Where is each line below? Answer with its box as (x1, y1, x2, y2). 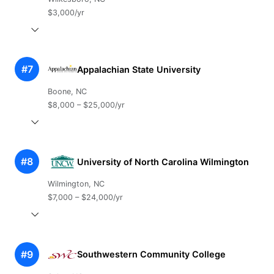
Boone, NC (47, 87, 87, 97)
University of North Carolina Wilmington (76, 156, 249, 167)
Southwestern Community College (76, 249, 226, 260)
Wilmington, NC (47, 179, 105, 189)
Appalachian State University (76, 64, 201, 75)
